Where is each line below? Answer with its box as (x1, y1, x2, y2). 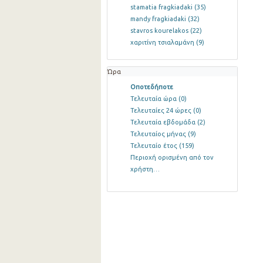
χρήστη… (130, 165, 160, 173)
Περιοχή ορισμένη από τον (130, 153, 214, 161)
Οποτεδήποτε (130, 83, 173, 90)
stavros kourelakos (130, 27, 190, 35)
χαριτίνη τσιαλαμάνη (130, 39, 196, 46)
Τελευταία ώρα (130, 95, 178, 102)
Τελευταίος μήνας (130, 130, 188, 137)
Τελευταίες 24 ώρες (130, 106, 193, 114)
